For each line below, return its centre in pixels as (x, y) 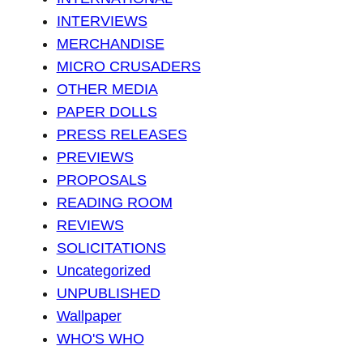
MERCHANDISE (110, 44)
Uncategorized (103, 271)
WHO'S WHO (100, 339)
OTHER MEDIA (107, 90)
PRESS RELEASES (122, 135)
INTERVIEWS (102, 21)
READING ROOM (114, 203)
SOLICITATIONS (111, 248)
